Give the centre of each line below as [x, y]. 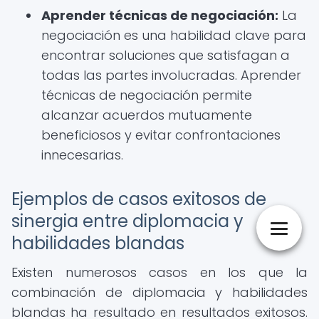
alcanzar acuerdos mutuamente [147, 115]
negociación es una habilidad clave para [174, 35]
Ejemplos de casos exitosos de [139, 199]
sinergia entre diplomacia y [127, 221]
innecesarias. [82, 155]
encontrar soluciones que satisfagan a [166, 55]
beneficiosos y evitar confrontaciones [161, 135]
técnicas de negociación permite [147, 95]
